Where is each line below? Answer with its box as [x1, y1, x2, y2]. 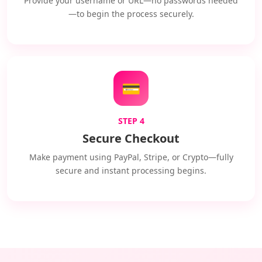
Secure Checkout [82, 130, 180, 146]
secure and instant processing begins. [56, 165, 206, 176]
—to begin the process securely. [68, 8, 194, 19]
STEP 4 [118, 115, 144, 126]
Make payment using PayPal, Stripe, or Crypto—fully [29, 151, 233, 163]
